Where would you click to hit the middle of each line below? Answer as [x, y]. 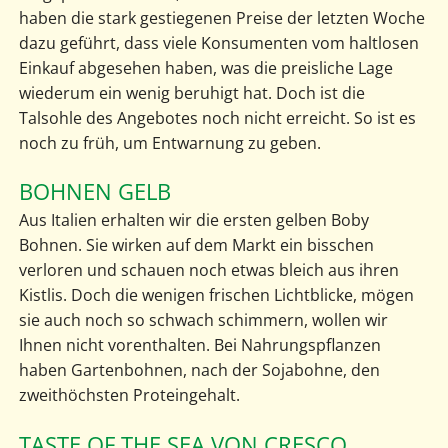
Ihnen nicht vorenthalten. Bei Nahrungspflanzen [199, 345]
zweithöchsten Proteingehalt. [129, 395]
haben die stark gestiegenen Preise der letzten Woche [221, 18]
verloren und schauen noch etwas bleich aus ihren [208, 270]
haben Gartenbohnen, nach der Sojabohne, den [199, 370]
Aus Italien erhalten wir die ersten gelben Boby [193, 220]
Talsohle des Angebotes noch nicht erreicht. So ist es [217, 118]
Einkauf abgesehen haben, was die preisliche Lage [205, 68]
